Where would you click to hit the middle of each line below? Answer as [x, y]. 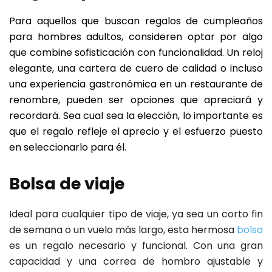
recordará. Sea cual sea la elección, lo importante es [136, 116]
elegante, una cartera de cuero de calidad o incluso [136, 69]
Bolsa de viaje [67, 184]
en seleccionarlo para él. [68, 148]
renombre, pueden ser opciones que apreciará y [136, 100]
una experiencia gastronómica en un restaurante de [136, 84]
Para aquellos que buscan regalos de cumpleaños [136, 21]
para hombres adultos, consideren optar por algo [136, 37]
